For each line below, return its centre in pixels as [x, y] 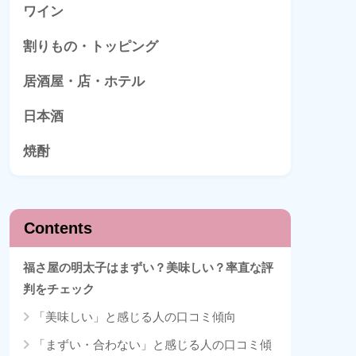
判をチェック [59, 288]
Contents [58, 228]
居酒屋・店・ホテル [84, 82]
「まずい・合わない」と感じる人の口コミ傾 [153, 344]
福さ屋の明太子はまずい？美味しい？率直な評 [148, 267]
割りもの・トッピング [91, 47]
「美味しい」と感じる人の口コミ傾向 [135, 316]
